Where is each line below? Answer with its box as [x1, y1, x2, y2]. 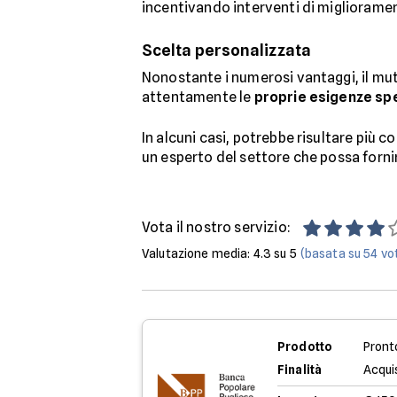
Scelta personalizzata [142, 40, 311, 59]
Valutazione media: [142, 245, 253, 261]
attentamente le [142, 88, 254, 105]
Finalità [277, 362, 323, 377]
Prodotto [277, 339, 333, 354]
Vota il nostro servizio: [142, 218, 291, 236]
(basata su [300, 245, 364, 261]
